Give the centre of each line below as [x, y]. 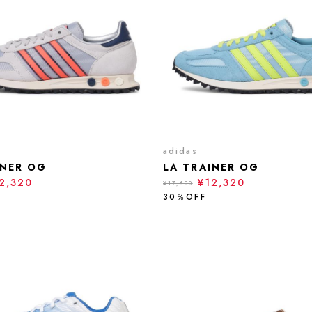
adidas [180, 151]
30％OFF [185, 197]
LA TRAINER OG [211, 167]
